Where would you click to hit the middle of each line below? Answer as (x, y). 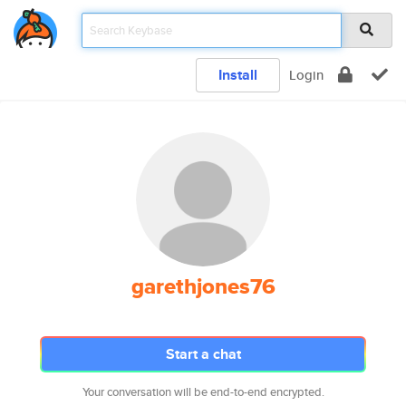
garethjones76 (203, 286)
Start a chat (203, 354)
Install (238, 75)
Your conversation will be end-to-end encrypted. (203, 392)
